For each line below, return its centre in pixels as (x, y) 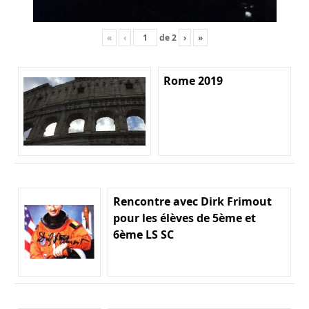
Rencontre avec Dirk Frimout (192, 201)
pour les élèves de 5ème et (185, 218)
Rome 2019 (193, 80)
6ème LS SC (143, 234)
